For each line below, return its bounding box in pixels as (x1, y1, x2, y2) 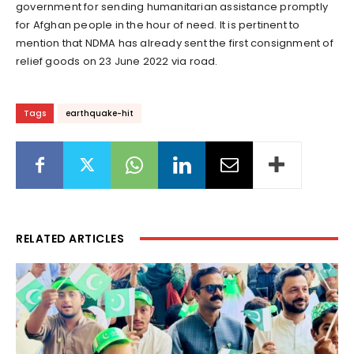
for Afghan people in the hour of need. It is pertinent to (16, 17, 300, 33)
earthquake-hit (66, 107, 134, 120)
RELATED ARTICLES (16, 231, 124, 247)
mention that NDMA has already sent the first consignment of (16, 36, 333, 51)
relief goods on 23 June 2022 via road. (16, 54, 218, 70)
